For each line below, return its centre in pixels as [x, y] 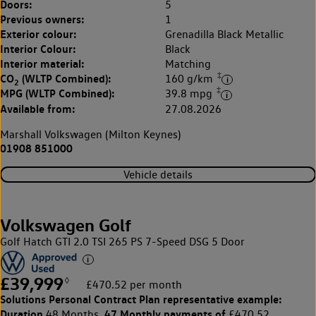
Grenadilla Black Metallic [224, 34]
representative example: [221, 299]
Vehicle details [158, 174]
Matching [188, 63]
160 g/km [190, 79]
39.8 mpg [190, 94]
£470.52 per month [134, 285]
